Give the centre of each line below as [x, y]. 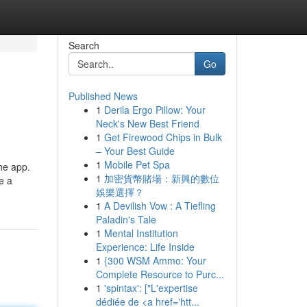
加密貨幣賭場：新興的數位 [161, 178]
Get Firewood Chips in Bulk [163, 137]
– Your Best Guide [135, 151]
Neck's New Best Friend [147, 123]
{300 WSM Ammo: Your [155, 260]
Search [84, 45]
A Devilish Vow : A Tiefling [160, 206]
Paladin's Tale [126, 219]
